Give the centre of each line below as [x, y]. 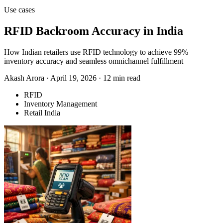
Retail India [42, 112]
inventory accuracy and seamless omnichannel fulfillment [94, 61]
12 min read [122, 78]
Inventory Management [60, 104]
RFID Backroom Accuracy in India [94, 31]
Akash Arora [24, 78]
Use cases [19, 10]
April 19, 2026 [73, 78]
